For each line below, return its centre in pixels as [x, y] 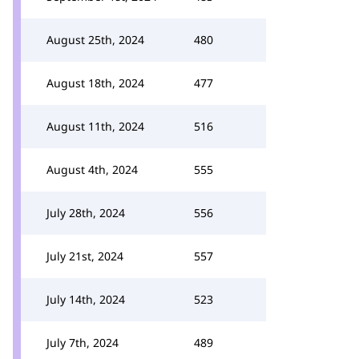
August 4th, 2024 [92, 169]
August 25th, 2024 [95, 40]
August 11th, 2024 [95, 126]
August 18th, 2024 [95, 83]
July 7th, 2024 [83, 343]
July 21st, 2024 [85, 256]
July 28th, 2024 [86, 213]
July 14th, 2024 [86, 299]
